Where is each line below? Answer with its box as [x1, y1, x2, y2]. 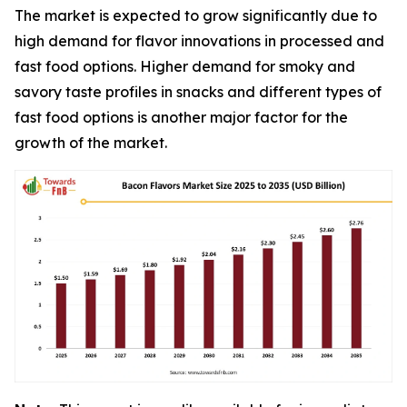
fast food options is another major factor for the [15, 108, 348, 126]
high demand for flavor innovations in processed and [15, 32, 384, 50]
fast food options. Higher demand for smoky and [15, 57, 355, 75]
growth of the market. [15, 134, 167, 152]
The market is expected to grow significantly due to [15, 6, 377, 25]
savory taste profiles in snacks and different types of [15, 83, 382, 101]
